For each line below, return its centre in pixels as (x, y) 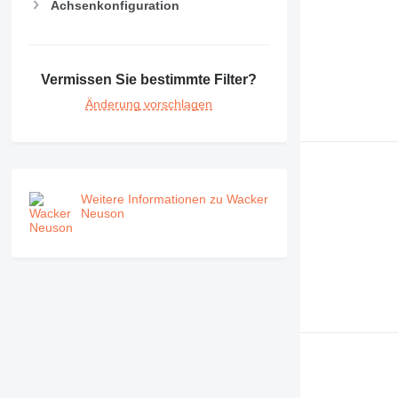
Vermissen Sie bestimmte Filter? (149, 79)
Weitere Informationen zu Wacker (174, 199)
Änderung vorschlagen (149, 103)
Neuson (102, 213)
